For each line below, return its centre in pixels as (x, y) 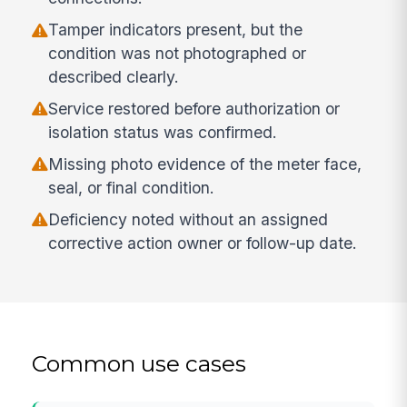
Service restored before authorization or (194, 109)
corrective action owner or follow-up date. (203, 243)
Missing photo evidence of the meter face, (205, 164)
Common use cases (139, 364)
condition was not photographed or (178, 54)
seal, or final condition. (132, 187)
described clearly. (114, 77)
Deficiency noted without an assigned (189, 219)
